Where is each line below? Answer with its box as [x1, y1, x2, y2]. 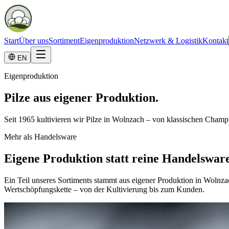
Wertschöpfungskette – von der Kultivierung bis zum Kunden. [4, 185, 204, 194]
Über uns [19, 36, 49, 45]
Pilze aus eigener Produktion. [4, 90, 158, 104]
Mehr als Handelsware [4, 132, 77, 141]
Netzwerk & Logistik [134, 36, 202, 45]
